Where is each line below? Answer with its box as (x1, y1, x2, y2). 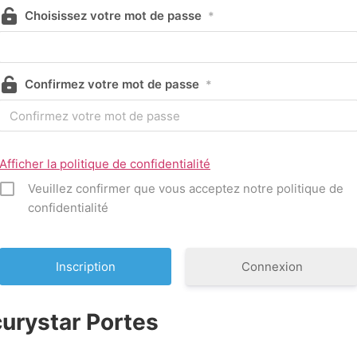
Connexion (241, 259, 303, 275)
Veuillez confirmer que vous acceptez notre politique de (28, 181, 343, 197)
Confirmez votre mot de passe (25, 76, 199, 92)
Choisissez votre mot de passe (25, 8, 202, 24)
